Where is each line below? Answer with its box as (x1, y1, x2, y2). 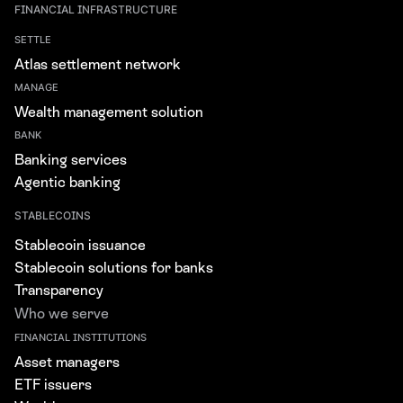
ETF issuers (14, 375, 92, 393)
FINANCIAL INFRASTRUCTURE (14, 2, 177, 16)
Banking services (14, 150, 127, 168)
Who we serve (14, 304, 109, 322)
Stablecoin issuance (14, 236, 146, 254)
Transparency (14, 281, 103, 299)
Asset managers (14, 353, 120, 371)
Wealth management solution (14, 103, 203, 121)
